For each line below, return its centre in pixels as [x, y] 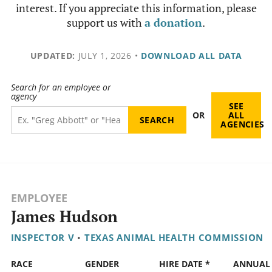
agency [23, 97]
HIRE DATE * [184, 264]
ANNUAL [251, 264]
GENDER [102, 264]
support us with [106, 22]
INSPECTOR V [42, 238]
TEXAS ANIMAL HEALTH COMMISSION [174, 238]
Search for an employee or [61, 87]
